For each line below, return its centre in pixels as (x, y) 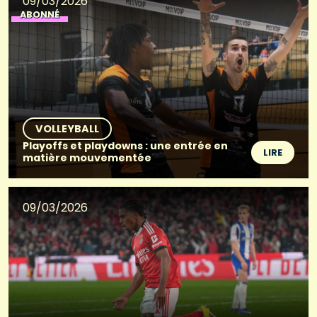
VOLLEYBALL (67, 129)
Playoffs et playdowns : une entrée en (125, 146)
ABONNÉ (40, 15)
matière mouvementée (87, 158)
